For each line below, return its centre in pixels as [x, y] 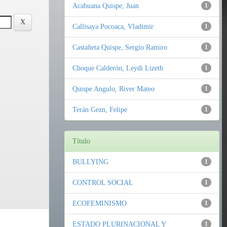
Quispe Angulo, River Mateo [113, 89]
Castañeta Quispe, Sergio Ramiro [120, 48]
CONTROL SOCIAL [103, 183]
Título [81, 141]
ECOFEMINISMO [100, 204]
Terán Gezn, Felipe [100, 110]
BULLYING [90, 162]
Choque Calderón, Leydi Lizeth [118, 68]
